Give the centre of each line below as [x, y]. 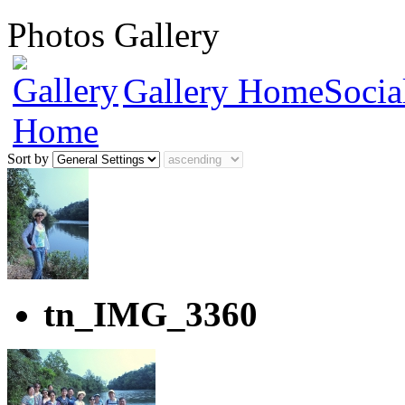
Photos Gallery [113, 35]
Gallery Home [223, 91]
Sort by [30, 159]
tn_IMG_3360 [151, 314]
